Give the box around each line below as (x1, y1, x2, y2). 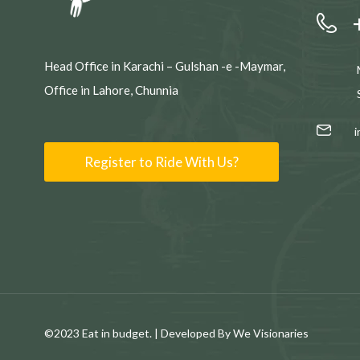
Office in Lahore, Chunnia (44, 83, 178, 98)
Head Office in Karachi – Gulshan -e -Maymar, (44, 59, 285, 74)
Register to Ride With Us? (84, 153, 239, 171)
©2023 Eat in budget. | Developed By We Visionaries (44, 326, 309, 341)
